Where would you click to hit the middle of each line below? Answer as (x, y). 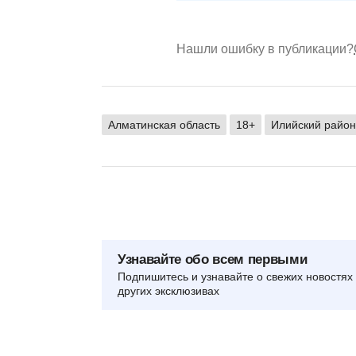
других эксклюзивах (168, 290)
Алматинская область (164, 124)
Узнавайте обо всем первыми (213, 259)
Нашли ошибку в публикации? (265, 48)
